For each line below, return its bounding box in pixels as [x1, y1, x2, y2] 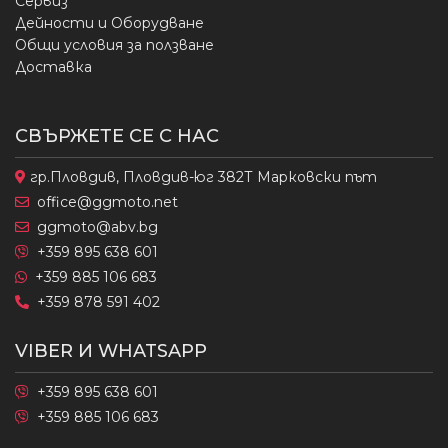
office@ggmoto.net [37, 193, 178, 211]
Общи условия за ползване [15, 36, 214, 54]
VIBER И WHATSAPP [15, 340, 207, 362]
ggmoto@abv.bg [37, 218, 158, 236]
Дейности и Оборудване [15, 14, 204, 32]
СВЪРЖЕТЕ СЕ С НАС [15, 125, 219, 147]
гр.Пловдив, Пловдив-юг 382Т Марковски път [26, 168, 377, 186]
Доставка [15, 58, 92, 76]
